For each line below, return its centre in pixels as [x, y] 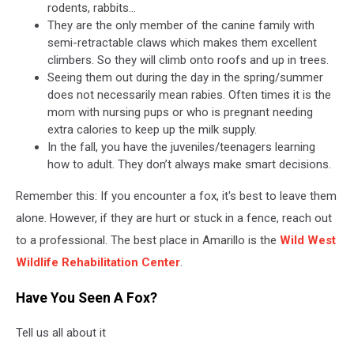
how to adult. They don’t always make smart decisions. [189, 165]
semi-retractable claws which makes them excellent [182, 43]
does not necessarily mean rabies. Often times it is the [189, 95]
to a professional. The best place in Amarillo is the [148, 241]
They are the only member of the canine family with [181, 26]
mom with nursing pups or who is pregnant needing [180, 113]
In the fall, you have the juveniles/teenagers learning [181, 147]
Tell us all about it [61, 333]
